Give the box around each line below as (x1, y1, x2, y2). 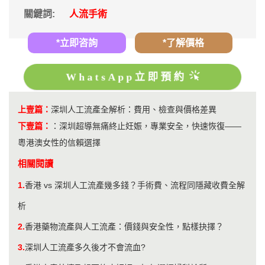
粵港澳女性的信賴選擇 (18, 137, 101, 147)
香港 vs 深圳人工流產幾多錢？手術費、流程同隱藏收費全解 (25, 180, 245, 190)
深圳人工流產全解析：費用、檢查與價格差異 (51, 104, 216, 114)
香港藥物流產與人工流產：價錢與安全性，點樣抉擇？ (25, 221, 224, 231)
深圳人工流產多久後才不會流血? (25, 242, 146, 252)
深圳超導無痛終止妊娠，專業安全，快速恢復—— (59, 121, 241, 131)
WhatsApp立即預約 (65, 70, 187, 83)
